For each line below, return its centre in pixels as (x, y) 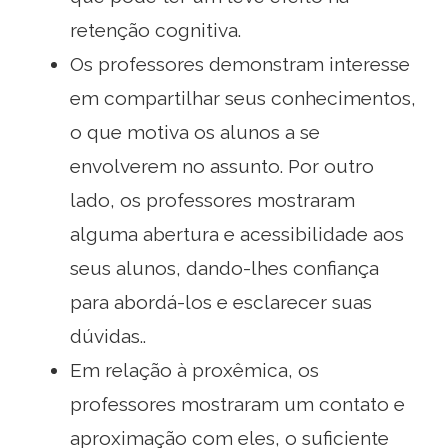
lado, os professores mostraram (212, 199)
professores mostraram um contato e (237, 403)
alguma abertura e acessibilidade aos (237, 233)
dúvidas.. (108, 335)
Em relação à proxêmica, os (194, 369)
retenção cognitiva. (155, 29)
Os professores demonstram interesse (240, 63)
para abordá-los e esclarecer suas (221, 301)
